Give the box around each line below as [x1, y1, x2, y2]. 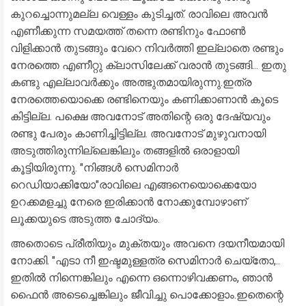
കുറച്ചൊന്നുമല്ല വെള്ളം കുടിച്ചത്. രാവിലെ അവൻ [10, 8, 268, 20]
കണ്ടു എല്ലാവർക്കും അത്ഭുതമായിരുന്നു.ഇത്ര [10, 76, 251, 89]
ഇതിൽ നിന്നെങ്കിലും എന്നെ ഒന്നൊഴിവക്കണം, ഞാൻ [10, 271, 273, 284]
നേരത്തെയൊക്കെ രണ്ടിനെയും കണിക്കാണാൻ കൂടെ [10, 93, 278, 106]
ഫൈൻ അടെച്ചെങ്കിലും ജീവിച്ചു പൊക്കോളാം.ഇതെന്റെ [10, 288, 283, 301]
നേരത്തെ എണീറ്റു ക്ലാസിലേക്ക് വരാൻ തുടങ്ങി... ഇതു [10, 59, 286, 72]
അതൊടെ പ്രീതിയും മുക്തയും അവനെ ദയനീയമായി [10, 237, 284, 250]
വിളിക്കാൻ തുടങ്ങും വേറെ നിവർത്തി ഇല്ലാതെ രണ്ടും [10, 42, 283, 55]
